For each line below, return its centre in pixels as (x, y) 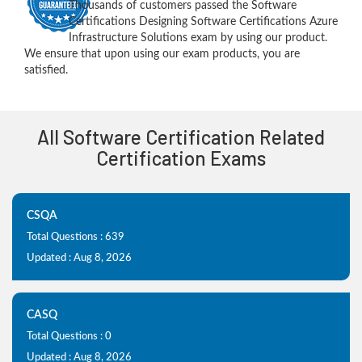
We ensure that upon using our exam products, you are (162, 54)
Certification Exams (181, 158)
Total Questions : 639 (76, 237)
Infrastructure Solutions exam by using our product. (198, 38)
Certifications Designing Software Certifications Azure (203, 22)
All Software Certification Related (181, 137)
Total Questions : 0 (69, 337)
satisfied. (46, 70)
